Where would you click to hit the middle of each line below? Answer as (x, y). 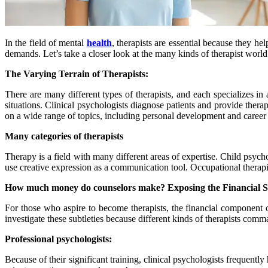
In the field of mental (46, 42)
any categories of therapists (68, 136)
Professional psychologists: (58, 239)
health (99, 42)
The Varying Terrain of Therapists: (77, 74)
